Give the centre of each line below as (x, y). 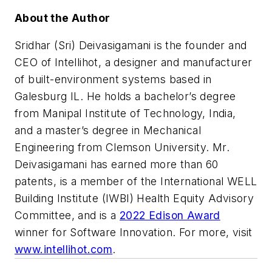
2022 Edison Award (170, 216)
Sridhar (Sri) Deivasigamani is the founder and (131, 46)
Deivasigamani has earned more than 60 (117, 165)
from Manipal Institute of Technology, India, (125, 114)
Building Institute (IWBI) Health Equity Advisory (134, 199)
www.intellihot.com (64, 250)
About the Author (63, 18)
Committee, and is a (67, 216)
